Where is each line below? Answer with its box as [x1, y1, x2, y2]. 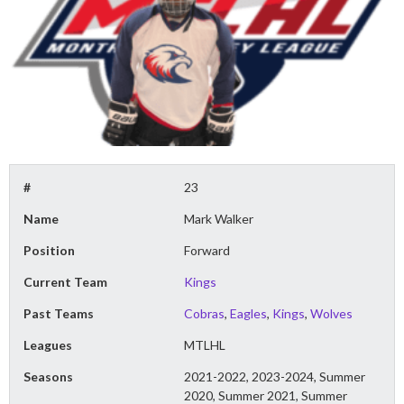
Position [23, 243, 75, 259]
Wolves [310, 306, 353, 322]
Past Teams [23, 306, 94, 322]
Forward [184, 243, 231, 259]
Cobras [184, 306, 225, 322]
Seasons [23, 369, 73, 385]
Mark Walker [184, 211, 254, 227]
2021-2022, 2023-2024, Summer [184, 369, 366, 385]
